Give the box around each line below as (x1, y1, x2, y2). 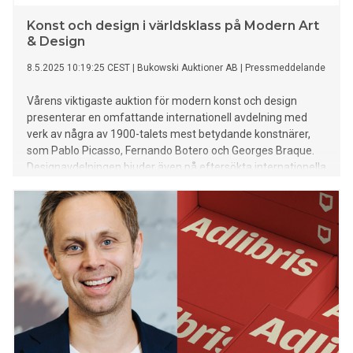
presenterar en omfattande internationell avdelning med (27, 111, 307, 124)
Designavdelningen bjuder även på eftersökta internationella (27, 161, 326, 174)
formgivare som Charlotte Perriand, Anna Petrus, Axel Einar (27, 177, 322, 191)
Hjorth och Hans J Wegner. (27, 194, 156, 207)
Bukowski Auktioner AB (137, 62, 238, 74)
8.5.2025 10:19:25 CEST (27, 62, 130, 74)
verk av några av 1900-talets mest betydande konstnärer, (27, 128, 310, 141)
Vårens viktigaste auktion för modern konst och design (27, 95, 297, 108)
